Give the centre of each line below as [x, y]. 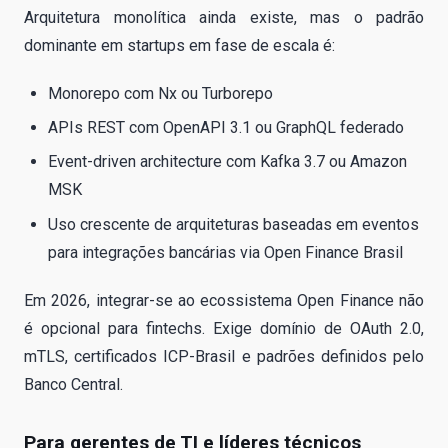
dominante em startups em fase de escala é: [179, 45]
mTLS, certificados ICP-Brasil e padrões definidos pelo [224, 356]
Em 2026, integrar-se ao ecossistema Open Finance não [224, 300]
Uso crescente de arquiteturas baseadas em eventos [233, 224]
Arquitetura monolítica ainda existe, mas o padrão [224, 17]
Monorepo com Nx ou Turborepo [160, 93]
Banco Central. [73, 384]
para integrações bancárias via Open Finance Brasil [225, 252]
